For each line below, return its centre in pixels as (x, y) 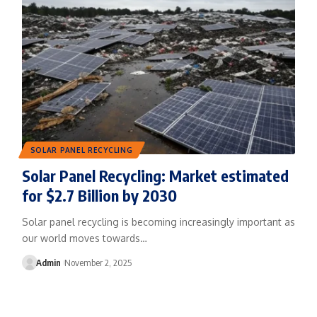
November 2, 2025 (98, 262)
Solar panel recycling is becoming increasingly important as (158, 221)
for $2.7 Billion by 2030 (99, 195)
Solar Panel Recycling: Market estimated (155, 175)
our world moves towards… (84, 238)
